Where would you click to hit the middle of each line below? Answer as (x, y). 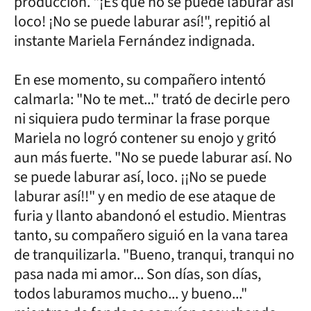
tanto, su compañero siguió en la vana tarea (151, 235)
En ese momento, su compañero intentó (140, 79)
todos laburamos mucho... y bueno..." (131, 293)
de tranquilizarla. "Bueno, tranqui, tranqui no (154, 254)
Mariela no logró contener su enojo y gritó (145, 138)
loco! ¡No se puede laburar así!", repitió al (142, 21)
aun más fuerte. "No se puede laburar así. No (153, 157)
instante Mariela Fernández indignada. (134, 41)
